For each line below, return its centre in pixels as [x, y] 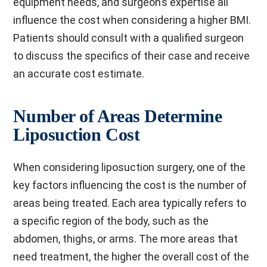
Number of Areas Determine [118, 116]
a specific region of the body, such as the [111, 221]
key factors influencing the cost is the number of [130, 185]
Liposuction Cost [77, 134]
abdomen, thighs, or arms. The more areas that [126, 239]
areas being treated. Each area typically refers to [130, 203]
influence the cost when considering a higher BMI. [132, 20]
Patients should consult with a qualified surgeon [129, 38]
